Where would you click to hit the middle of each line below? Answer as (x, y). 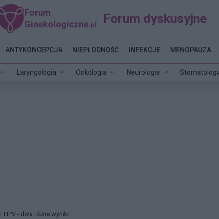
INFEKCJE (144, 50)
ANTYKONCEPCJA (34, 50)
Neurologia (143, 72)
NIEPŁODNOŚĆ (95, 50)
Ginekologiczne (57, 24)
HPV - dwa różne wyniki (37, 214)
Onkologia (91, 72)
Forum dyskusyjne (155, 18)
